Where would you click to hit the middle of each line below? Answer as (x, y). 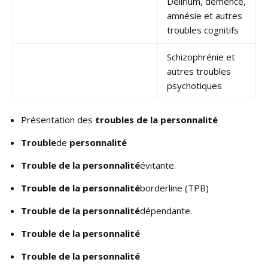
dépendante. (166, 210)
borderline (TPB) (174, 188)
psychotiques (194, 85)
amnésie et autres (205, 15)
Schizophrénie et (201, 57)
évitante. (158, 165)
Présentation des (58, 119)
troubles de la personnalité (156, 119)
